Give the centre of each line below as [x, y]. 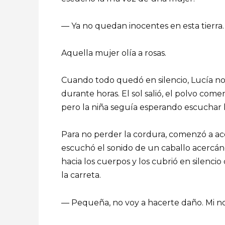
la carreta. [81, 175]
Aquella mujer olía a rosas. [114, 53]
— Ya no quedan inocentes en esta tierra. [143, 26]
